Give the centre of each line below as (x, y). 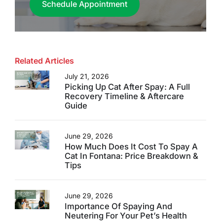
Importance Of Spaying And (118, 206)
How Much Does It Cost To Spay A (131, 146)
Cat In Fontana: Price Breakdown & (131, 156)
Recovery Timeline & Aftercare (124, 96)
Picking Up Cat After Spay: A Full (127, 87)
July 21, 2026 (87, 76)
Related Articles (44, 60)
